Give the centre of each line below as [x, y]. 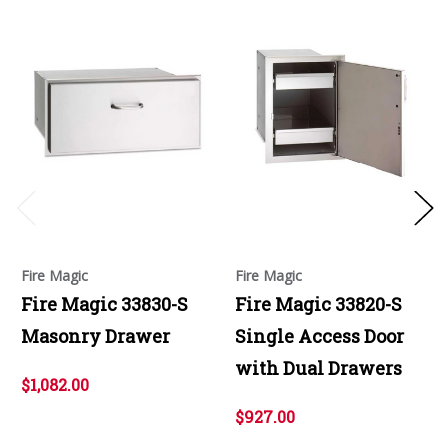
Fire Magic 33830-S [104, 303]
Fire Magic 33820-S [318, 303]
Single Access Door [319, 335]
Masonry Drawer [95, 335]
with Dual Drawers [318, 367]
